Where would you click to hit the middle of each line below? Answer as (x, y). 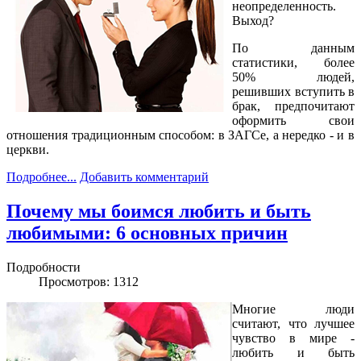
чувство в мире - (293, 338)
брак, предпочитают (293, 106)
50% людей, (293, 77)
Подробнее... (41, 177)
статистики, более (293, 63)
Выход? (253, 21)
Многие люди (293, 309)
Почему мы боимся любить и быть (159, 212)
